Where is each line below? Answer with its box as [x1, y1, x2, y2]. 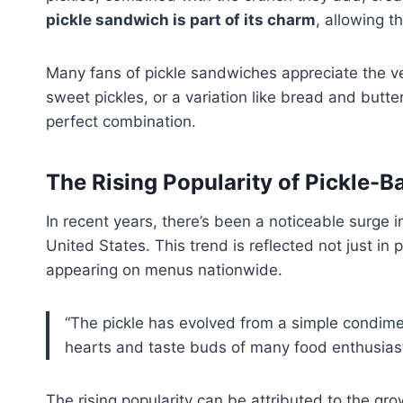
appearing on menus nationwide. [46, 260, 282, 279]
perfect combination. [46, 112, 196, 130]
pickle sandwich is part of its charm [46, 10, 316, 29]
